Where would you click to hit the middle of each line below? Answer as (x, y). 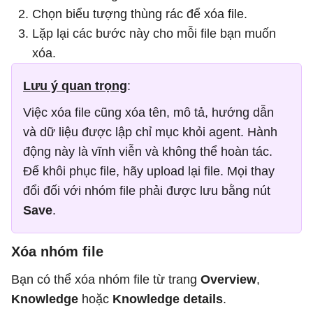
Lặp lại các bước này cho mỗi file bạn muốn (154, 34)
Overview (228, 279)
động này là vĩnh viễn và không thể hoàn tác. (148, 152)
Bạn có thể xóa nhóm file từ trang (106, 279)
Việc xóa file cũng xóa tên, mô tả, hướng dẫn (148, 112)
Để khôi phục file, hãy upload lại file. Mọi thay (149, 171)
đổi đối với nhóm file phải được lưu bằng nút (147, 191)
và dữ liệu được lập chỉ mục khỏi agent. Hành (150, 132)
